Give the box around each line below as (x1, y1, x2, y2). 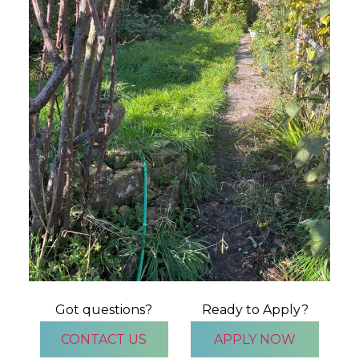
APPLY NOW (214, 331, 296, 347)
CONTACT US (61, 331, 147, 347)
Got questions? (55, 301, 153, 317)
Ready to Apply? (201, 301, 309, 317)
